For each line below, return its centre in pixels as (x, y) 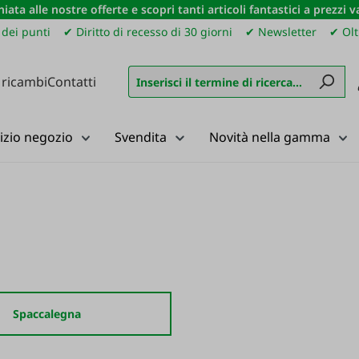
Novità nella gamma (269, 137)
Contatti (72, 81)
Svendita (141, 137)
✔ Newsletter (281, 32)
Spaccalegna (47, 314)
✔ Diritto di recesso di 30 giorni (148, 32)
